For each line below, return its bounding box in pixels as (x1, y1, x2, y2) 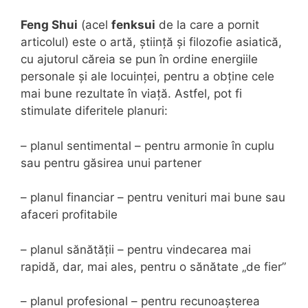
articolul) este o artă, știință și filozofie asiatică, (21, 35, 282, 49)
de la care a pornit (155, 18, 259, 32)
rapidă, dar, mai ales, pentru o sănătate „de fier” (21, 259, 286, 274)
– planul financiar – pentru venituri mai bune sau (21, 190, 285, 204)
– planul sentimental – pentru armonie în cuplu (21, 138, 274, 153)
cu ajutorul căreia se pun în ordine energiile (21, 52, 258, 66)
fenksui (111, 18, 155, 32)
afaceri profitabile (21, 208, 118, 221)
